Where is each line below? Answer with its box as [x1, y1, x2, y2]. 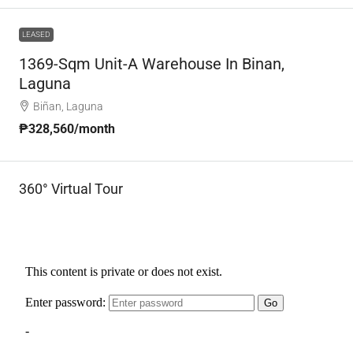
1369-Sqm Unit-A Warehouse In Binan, [19, 54, 284, 73]
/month [74, 121, 115, 136]
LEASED [22, 29, 50, 39]
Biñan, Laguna [33, 99, 103, 113]
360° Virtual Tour [19, 180, 123, 197]
